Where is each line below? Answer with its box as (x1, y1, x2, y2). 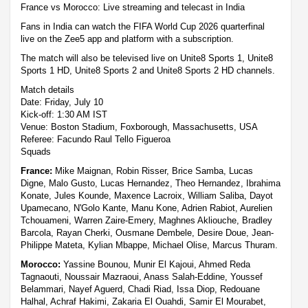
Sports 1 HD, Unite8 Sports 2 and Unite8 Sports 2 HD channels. (21, 65, 275, 76)
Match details (21, 84, 74, 95)
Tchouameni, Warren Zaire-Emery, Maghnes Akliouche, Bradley (21, 214, 272, 225)
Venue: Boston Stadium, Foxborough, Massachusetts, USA (21, 121, 258, 132)
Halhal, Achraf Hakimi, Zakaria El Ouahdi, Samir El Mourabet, (21, 296, 266, 307)
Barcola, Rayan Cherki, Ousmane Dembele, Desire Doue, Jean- (21, 227, 274, 238)
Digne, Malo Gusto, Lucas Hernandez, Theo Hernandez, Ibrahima (21, 177, 280, 188)
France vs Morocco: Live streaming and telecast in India (21, 1, 245, 12)
